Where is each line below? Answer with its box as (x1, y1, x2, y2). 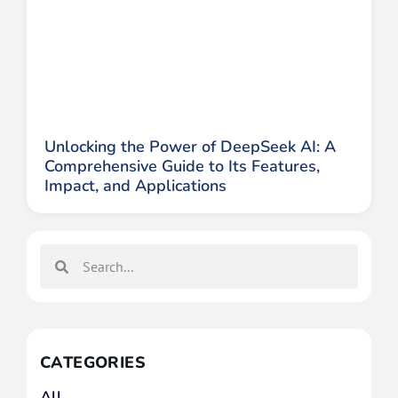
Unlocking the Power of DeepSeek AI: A (44, 136, 336, 157)
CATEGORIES (40, 352, 146, 373)
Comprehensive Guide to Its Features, (44, 155, 320, 177)
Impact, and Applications (44, 175, 227, 196)
